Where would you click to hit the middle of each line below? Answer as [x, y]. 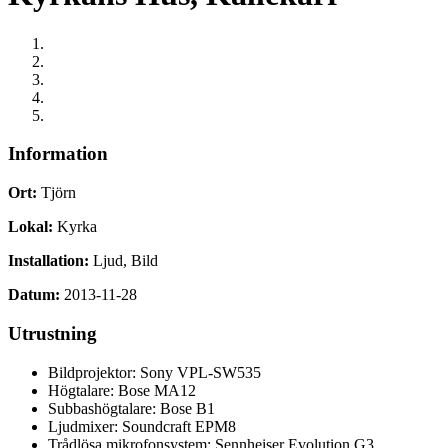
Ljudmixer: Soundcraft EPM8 [142, 426]
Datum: [34, 295]
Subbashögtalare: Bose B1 [131, 408]
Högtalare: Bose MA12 [122, 390]
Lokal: [30, 227]
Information [58, 154]
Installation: [48, 261]
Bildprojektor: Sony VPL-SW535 [154, 372]
